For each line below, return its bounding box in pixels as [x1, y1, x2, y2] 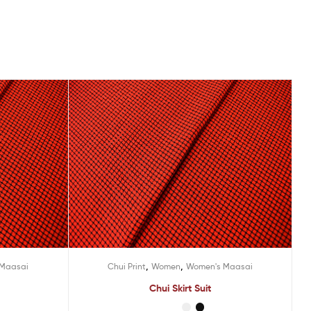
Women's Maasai [185, 260, 253, 271]
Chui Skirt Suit [149, 281, 211, 294]
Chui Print [107, 260, 146, 271]
